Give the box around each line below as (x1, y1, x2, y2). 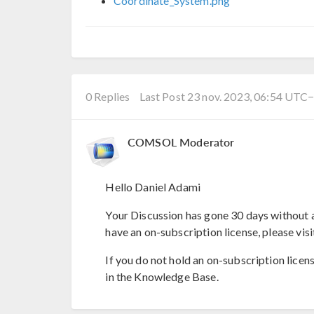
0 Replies (86, 89, 130, 103)
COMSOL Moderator (128, 133, 235, 150)
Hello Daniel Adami (105, 180, 201, 194)
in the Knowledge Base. (105, 270, 219, 284)
